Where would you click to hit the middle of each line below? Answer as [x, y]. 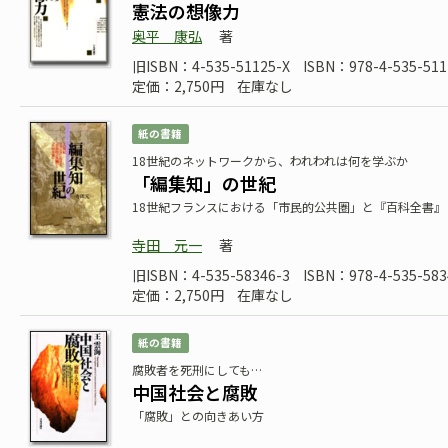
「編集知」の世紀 [204, 183]
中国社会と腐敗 [195, 392]
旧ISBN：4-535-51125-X [211, 66]
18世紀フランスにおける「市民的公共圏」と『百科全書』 [289, 206]
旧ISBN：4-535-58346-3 [211, 275]
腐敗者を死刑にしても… [197, 369]
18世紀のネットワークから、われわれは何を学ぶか [270, 160]
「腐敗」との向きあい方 [198, 415]
